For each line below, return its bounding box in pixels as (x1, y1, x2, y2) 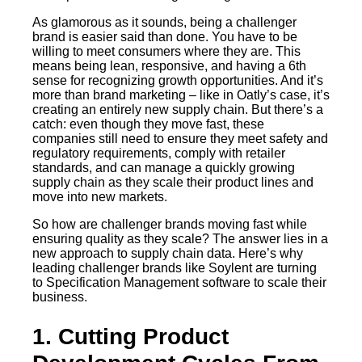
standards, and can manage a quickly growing (32, 160, 295, 175)
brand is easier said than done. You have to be (32, 29, 297, 44)
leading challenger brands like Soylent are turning (32, 260, 317, 275)
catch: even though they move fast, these (32, 116, 264, 131)
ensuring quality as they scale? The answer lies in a (32, 231, 328, 246)
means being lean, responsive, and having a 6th (32, 58, 306, 73)
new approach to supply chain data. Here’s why (32, 246, 303, 260)
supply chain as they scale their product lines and (32, 175, 314, 189)
